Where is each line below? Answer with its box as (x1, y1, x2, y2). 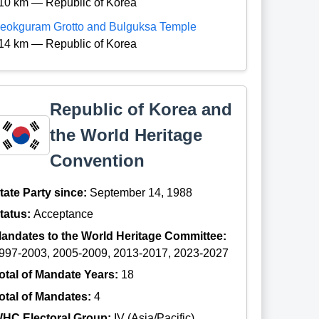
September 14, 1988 (90, 187, 193, 199)
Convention (50, 151, 145, 171)
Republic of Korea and (50, 100, 233, 120)
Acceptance (33, 208, 94, 221)
